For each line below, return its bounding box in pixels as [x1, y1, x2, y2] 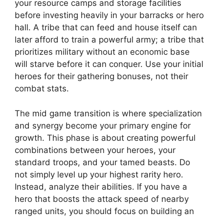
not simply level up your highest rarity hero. [15, 169, 183, 179]
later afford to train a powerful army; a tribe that [15, 35, 204, 45]
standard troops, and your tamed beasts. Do [15, 157, 190, 167]
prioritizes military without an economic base [15, 47, 190, 57]
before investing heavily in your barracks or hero [15, 10, 204, 21]
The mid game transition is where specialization [15, 108, 202, 118]
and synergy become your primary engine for [15, 120, 191, 131]
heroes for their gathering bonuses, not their [15, 71, 188, 82]
